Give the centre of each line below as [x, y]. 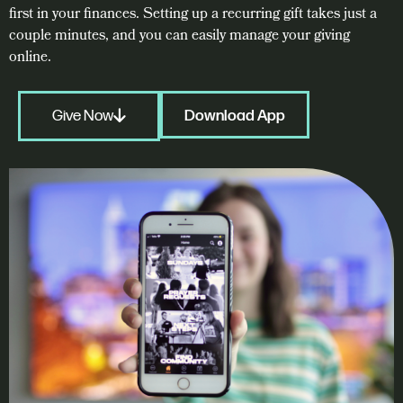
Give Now [83, 116]
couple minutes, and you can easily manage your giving [179, 36]
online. [30, 58]
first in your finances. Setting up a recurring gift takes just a [193, 14]
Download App [235, 116]
